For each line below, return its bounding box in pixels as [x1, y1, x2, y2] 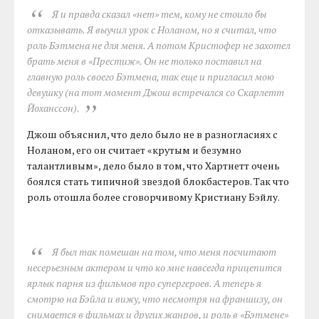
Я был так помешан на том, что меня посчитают [51, 245, 276, 259]
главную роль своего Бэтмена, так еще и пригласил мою [27, 70, 275, 84]
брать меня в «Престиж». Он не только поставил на [27, 54, 262, 68]
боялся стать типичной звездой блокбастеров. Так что [27, 174, 290, 189]
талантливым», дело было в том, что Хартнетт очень [27, 159, 281, 173]
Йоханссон [27, 101, 74, 115]
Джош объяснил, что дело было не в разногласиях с [27, 127, 278, 142]
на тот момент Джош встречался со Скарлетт [68, 85, 285, 100]
